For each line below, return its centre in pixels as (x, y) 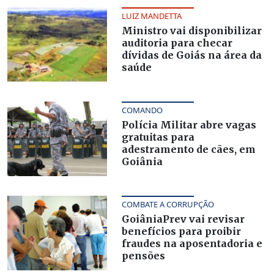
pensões (143, 255)
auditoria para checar (177, 43)
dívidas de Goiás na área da (191, 55)
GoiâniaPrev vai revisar (183, 219)
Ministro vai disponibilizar (191, 30)
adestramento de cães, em (188, 149)
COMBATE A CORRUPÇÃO (168, 204)
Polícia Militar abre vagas (189, 124)
